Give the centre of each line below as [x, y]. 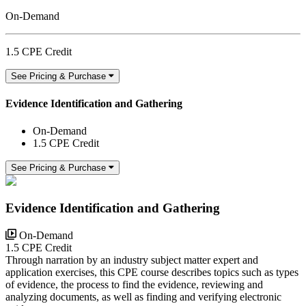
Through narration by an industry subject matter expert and [132, 260]
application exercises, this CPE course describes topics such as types [152, 273]
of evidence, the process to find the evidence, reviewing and [134, 285]
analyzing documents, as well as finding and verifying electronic [143, 297]
